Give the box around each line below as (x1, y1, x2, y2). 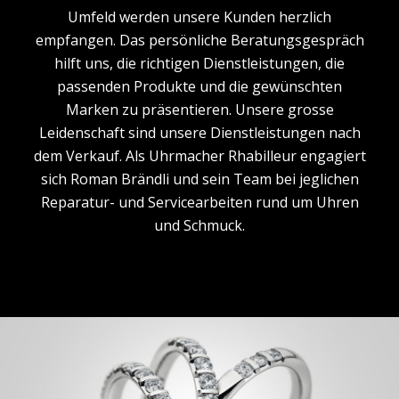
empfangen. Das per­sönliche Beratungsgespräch (35, 30, 364, 50)
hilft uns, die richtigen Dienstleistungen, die (54, 53, 345, 73)
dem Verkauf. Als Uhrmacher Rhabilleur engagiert (33, 146, 366, 166)
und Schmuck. (154, 216, 245, 235)
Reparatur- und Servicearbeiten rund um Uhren (40, 192, 359, 212)
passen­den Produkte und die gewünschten (57, 77, 342, 96)
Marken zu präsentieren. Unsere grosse (65, 100, 334, 119)
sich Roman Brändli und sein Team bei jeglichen (40, 169, 359, 189)
